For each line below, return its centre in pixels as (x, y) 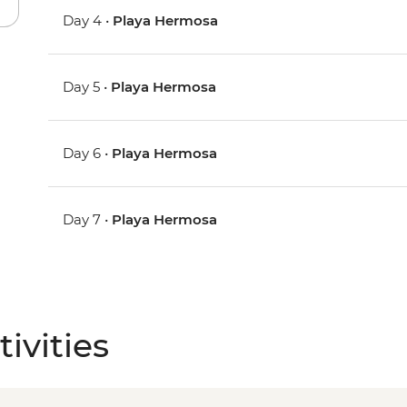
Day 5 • (87, 87)
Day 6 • (88, 154)
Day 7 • (88, 220)
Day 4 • (88, 21)
